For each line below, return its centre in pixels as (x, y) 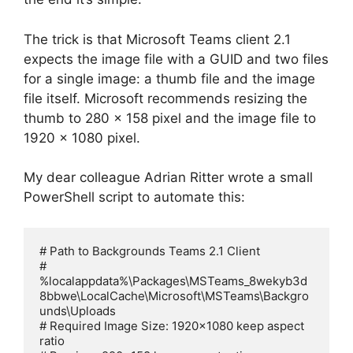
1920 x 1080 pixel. (82, 137)
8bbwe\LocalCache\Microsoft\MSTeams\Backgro (174, 295)
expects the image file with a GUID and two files (176, 59)
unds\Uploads (78, 310)
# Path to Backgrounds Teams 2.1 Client (150, 251)
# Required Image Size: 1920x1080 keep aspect (172, 325)
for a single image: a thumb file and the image (169, 78)
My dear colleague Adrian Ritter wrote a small (168, 178)
